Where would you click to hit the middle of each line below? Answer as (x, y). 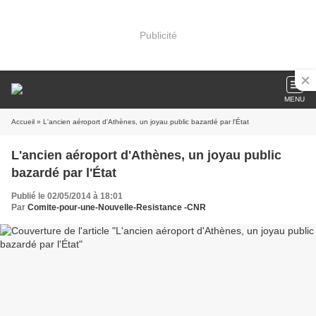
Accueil (23, 122)
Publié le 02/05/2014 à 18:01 (67, 196)
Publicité (158, 35)
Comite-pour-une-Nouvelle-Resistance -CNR (117, 207)
